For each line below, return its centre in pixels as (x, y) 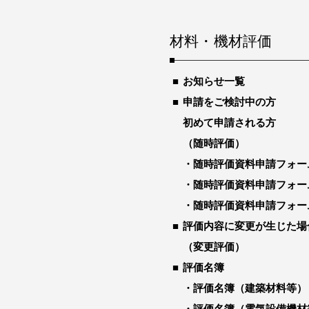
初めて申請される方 (229, 122)
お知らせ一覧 (214, 81)
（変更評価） (214, 246)
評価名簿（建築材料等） (250, 288)
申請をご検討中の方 (229, 101)
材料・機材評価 (221, 41)
